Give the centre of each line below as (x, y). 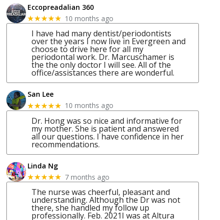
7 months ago (87, 177)
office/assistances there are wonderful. (103, 73)
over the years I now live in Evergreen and (109, 41)
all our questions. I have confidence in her (108, 136)
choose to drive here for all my (88, 49)
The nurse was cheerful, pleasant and (101, 192)
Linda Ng (43, 165)
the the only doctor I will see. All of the (101, 65)
